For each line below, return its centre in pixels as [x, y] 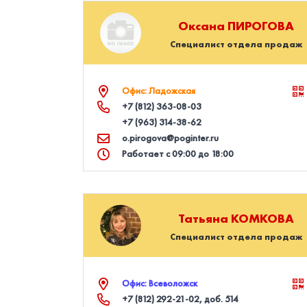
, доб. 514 [219, 299]
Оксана [203, 25]
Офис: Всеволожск [160, 283]
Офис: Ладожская [159, 90]
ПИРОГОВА [261, 25]
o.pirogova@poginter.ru [170, 138]
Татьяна [205, 218]
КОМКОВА [263, 218]
